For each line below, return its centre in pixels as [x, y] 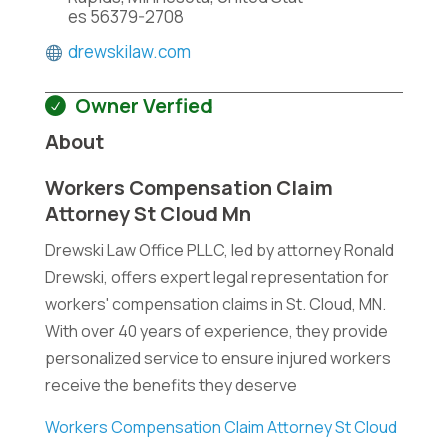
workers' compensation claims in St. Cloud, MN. [215, 304]
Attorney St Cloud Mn [147, 213]
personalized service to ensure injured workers [217, 358]
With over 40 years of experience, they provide [216, 331]
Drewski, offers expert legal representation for [216, 277]
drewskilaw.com [129, 51]
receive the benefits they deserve [170, 385]
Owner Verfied [143, 105]
